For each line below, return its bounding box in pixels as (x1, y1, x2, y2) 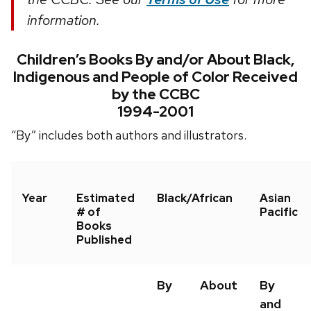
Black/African (157, 191, 233, 206)
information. (27, 10, 100, 29)
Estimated (76, 191, 135, 206)
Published (76, 233, 132, 248)
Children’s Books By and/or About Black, (17, 49, 294, 69)
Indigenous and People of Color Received (13, 67, 298, 86)
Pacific (260, 205, 298, 220)
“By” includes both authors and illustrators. (11, 126, 246, 143)
